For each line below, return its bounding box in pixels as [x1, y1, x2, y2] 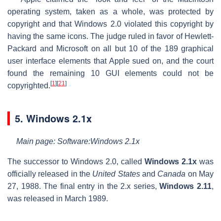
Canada [157, 169, 186, 178]
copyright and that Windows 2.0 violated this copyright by [7, 19, 214, 28]
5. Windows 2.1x [15, 110, 92, 125]
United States [92, 169, 140, 178]
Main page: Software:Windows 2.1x [16, 137, 140, 146]
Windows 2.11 [159, 182, 212, 190]
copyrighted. [7, 81, 50, 90]
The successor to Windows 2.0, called [7, 157, 145, 166]
